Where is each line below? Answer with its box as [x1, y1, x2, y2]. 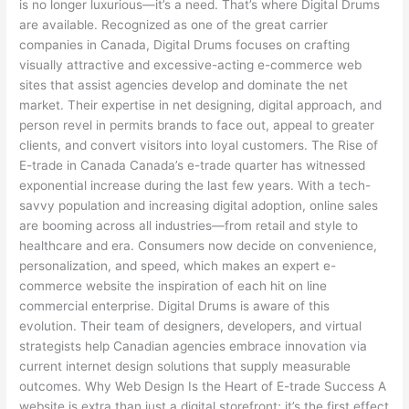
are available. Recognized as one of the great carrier [19, 17, 329, 33]
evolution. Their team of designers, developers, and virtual [19, 319, 362, 334]
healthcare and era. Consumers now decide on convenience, [19, 238, 378, 254]
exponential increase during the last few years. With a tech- [19, 178, 372, 194]
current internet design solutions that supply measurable [19, 359, 351, 374]
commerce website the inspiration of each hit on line [19, 278, 328, 294]
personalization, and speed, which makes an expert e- [19, 258, 337, 274]
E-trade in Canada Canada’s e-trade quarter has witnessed [19, 158, 366, 173]
